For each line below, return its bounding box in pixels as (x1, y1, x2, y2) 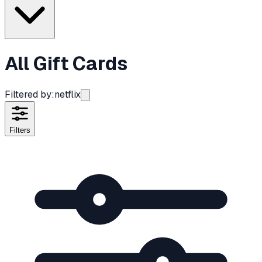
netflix (54, 88, 81, 101)
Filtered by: (5, 88, 54, 101)
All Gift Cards (5, 51, 127, 76)
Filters (9, 125, 30, 135)
